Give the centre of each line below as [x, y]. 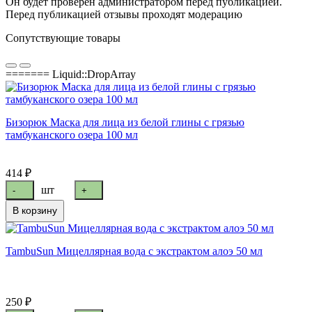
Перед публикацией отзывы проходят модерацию [124, 14]
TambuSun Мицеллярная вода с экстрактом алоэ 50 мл [134, 251]
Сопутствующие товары [63, 38]
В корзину [35, 211]
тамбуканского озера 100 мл [72, 134]
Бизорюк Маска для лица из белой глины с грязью [125, 122]
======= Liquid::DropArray [71, 74]
